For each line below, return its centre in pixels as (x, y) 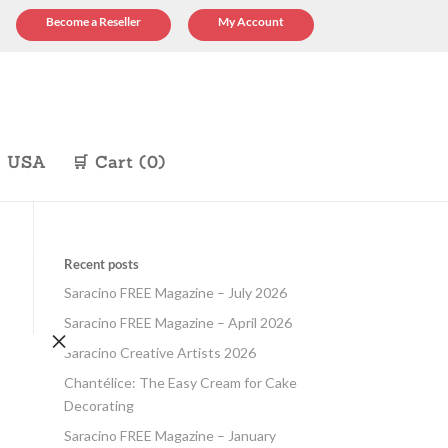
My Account (250, 21)
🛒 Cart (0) (118, 162)
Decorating (99, 405)
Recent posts (102, 264)
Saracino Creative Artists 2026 (160, 352)
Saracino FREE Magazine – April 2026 (178, 322)
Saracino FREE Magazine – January (170, 435)
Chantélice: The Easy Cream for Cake (181, 382)
